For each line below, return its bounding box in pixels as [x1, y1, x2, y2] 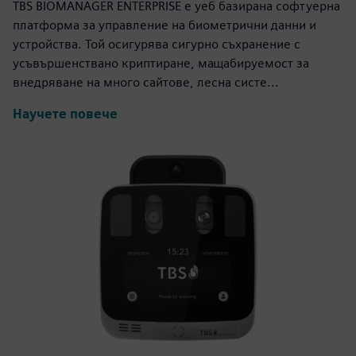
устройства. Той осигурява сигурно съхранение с [13, 36, 300, 52]
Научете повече [13, 106, 118, 122]
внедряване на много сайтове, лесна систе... [13, 74, 279, 90]
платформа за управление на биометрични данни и [13, 17, 316, 33]
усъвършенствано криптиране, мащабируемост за [13, 55, 309, 71]
